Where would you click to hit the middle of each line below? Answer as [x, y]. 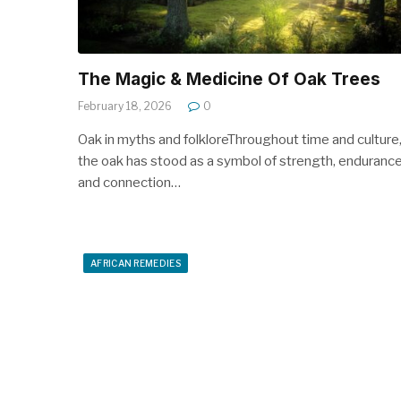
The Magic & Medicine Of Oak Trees [229, 79]
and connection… [129, 182]
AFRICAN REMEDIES [136, 263]
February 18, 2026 [125, 106]
